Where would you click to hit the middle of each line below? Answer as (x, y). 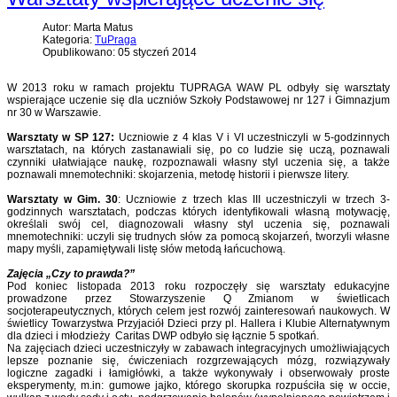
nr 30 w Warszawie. (54, 113)
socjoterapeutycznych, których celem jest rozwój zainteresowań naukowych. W (198, 311)
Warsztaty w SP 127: (61, 137)
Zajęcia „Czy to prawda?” (71, 274)
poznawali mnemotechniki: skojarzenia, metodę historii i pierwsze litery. (178, 175)
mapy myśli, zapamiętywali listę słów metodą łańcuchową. (146, 249)
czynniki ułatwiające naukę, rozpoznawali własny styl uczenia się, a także (198, 162)
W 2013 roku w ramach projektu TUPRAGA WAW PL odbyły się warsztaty (198, 88)
